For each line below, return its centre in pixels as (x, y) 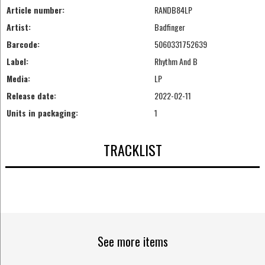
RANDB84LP (173, 10)
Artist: (18, 27)
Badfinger (169, 27)
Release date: (31, 96)
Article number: (35, 10)
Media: (18, 79)
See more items (132, 242)
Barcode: (23, 44)
